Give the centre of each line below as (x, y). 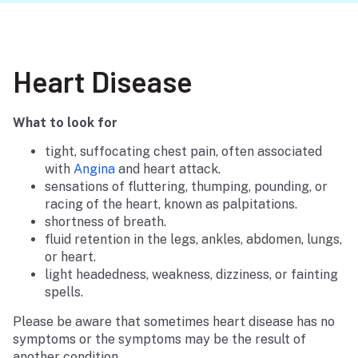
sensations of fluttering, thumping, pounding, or (186, 187)
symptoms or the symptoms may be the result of (159, 339)
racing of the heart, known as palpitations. (171, 205)
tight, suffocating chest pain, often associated (183, 152)
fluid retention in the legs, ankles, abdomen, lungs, (193, 240)
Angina (94, 169)
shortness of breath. (105, 222)
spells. (64, 292)
